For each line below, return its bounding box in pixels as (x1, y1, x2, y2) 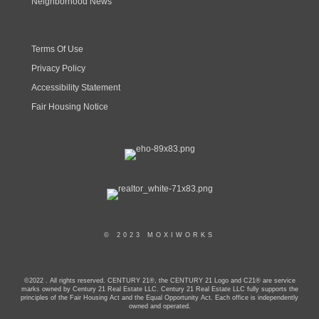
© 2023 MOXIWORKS (104, 231, 215, 239)
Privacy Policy (31, 63, 85, 73)
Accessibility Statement (31, 82, 120, 93)
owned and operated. (128, 302, 191, 310)
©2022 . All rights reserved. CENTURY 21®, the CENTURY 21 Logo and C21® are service (23, 276, 296, 284)
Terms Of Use (31, 43, 83, 54)
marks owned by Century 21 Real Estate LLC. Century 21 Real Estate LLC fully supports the (21, 285, 298, 293)
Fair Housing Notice (31, 101, 108, 112)
